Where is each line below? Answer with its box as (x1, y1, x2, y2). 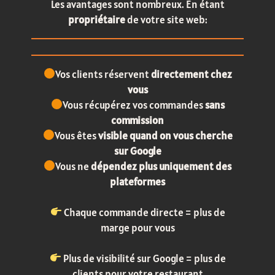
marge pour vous (100, 220, 175, 234)
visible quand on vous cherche (98, 128, 233, 142)
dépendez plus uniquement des (91, 159, 232, 173)
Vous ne (55, 159, 91, 173)
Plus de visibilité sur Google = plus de (61, 251, 226, 265)
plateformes (110, 174, 165, 188)
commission (111, 113, 164, 127)
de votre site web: (125, 12, 207, 26)
